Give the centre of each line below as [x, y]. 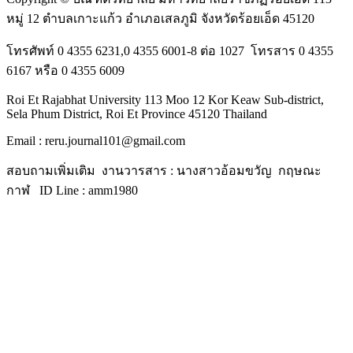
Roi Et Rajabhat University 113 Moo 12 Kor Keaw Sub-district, [165, 99]
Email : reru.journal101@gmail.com [97, 140]
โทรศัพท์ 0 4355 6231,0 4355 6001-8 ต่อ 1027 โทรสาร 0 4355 [170, 50]
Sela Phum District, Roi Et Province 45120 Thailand [137, 113]
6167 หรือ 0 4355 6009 [65, 70]
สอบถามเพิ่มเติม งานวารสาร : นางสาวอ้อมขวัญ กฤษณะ [164, 170]
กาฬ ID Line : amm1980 [72, 190]
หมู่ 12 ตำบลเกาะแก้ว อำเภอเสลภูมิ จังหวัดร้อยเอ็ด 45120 [160, 18]
